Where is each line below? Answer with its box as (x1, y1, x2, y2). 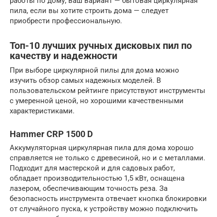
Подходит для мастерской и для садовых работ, (10, 164, 175, 173)
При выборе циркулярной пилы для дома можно (10, 66, 179, 75)
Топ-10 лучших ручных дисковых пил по (10, 40, 192, 51)
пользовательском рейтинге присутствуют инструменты (10, 86, 205, 95)
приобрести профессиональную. (10, 16, 122, 26)
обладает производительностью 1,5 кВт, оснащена (10, 174, 185, 183)
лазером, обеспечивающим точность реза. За (10, 184, 168, 193)
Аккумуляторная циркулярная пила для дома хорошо (10, 143, 194, 153)
